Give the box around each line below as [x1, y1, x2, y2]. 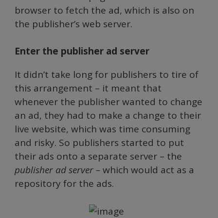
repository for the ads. [15, 177, 114, 190]
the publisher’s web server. [15, 17, 132, 30]
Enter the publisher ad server [15, 45, 149, 57]
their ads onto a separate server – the [15, 150, 182, 163]
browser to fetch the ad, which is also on [15, 3, 194, 17]
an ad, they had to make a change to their [15, 109, 201, 122]
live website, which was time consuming [15, 123, 190, 135]
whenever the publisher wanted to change [15, 95, 202, 108]
